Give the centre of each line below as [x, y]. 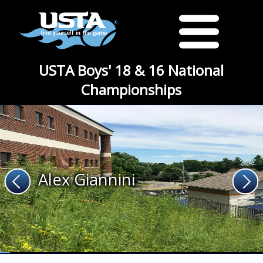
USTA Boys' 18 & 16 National [131, 70]
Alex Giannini [87, 179]
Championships [131, 90]
